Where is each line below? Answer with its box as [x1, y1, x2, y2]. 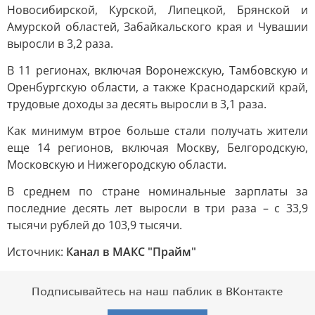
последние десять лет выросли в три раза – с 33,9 [7, 200, 308, 216]
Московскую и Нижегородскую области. [7, 157, 226, 172]
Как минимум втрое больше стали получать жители [7, 123, 308, 139]
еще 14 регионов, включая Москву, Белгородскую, [7, 140, 308, 155]
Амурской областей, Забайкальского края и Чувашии [7, 19, 308, 34]
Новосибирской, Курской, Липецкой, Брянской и [7, 2, 308, 18]
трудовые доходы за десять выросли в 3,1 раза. [7, 96, 266, 112]
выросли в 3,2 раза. [7, 36, 113, 51]
